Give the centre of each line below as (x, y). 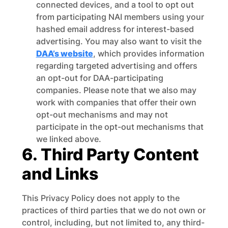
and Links (60, 174)
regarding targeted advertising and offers (117, 66)
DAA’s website (64, 53)
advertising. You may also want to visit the (119, 41)
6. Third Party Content (110, 154)
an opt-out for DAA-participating (99, 78)
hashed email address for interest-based (115, 29)
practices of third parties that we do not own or (113, 210)
